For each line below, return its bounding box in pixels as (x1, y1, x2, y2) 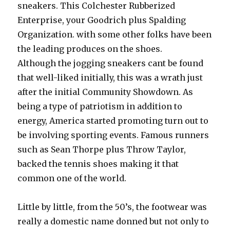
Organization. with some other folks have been (17, 29, 212, 40)
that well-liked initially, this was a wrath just (17, 72, 203, 83)
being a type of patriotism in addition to (17, 101, 183, 111)
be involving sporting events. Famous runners (17, 130, 209, 140)
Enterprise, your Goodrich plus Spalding (17, 15, 186, 25)
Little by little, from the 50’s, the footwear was (17, 202, 207, 212)
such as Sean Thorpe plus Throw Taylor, (17, 144, 186, 155)
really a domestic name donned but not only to (17, 216, 209, 226)
